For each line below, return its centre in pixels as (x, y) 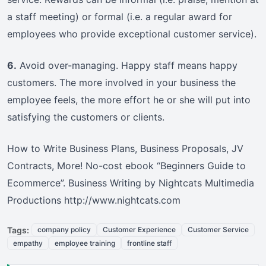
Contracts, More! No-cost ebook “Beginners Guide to (126, 166)
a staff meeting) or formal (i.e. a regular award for (120, 17)
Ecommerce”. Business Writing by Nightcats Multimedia (131, 183)
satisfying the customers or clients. (86, 117)
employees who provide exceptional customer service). (132, 34)
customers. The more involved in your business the (121, 83)
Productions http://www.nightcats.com (94, 200)
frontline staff (149, 243)
